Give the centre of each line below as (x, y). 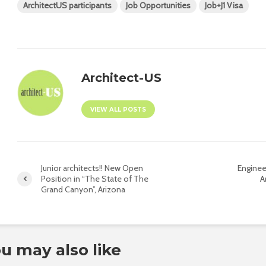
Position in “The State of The (95, 179)
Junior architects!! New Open (92, 168)
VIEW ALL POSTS (118, 110)
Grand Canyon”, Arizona (83, 190)
